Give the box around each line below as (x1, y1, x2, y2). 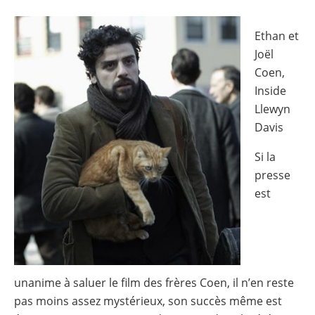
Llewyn (255, 101, 290, 117)
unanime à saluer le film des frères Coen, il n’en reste (14, 274, 294, 290)
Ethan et (255, 28, 299, 44)
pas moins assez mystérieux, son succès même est (14, 292, 282, 309)
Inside (255, 83, 286, 99)
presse (255, 167, 290, 184)
